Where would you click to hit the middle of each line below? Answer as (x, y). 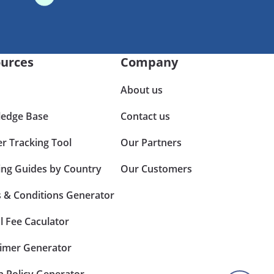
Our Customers (157, 168)
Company (150, 62)
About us (142, 90)
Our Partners (151, 142)
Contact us (146, 116)
